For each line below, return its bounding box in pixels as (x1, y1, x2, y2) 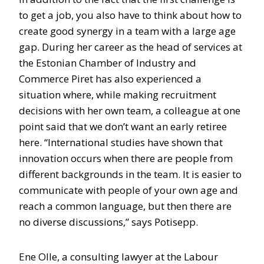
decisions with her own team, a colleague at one (19, 104, 240, 117)
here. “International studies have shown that (19, 136, 223, 149)
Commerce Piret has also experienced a (19, 72, 202, 85)
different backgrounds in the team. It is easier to (19, 167, 242, 181)
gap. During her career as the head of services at (19, 40, 242, 54)
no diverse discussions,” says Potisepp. (19, 215, 198, 229)
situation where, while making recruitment (19, 88, 216, 101)
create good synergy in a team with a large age (19, 24, 236, 38)
